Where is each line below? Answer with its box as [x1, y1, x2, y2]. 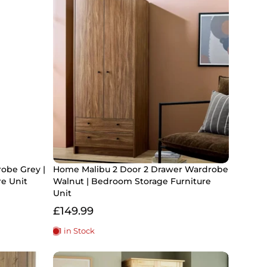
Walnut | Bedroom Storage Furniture [53, 176, 211, 187]
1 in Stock [59, 226, 95, 236]
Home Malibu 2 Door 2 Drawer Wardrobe [53, 164, 228, 175]
